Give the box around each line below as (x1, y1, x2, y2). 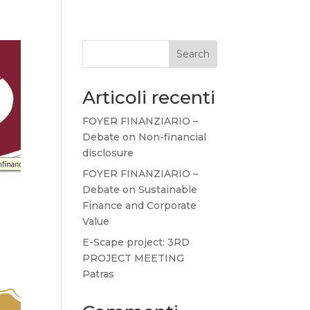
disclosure (82, 147, 134, 159)
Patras (82, 268, 115, 280)
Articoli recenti (82, 86, 216, 109)
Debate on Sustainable (82, 183, 198, 196)
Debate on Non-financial (82, 131, 207, 143)
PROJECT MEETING (82, 252, 185, 264)
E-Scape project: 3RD (82, 236, 190, 248)
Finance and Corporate (82, 199, 197, 212)
